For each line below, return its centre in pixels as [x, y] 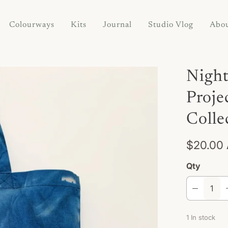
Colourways [32, 25]
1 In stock [201, 218]
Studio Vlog [170, 25]
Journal [117, 25]
